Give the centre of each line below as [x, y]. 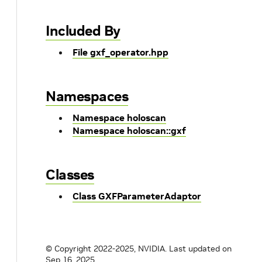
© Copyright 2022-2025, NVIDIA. [106, 249]
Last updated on [200, 249]
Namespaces [87, 96]
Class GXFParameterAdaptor [137, 196]
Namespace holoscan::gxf [129, 130]
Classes [70, 175]
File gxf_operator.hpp [120, 52]
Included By [83, 31]
